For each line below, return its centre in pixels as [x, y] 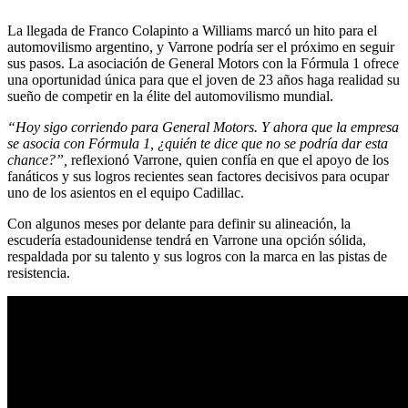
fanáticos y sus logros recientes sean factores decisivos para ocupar [198, 176]
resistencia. [39, 272]
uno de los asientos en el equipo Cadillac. [126, 192]
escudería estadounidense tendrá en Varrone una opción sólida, [187, 240]
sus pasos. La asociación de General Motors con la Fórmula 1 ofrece [203, 63]
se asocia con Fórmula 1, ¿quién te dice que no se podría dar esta [198, 143]
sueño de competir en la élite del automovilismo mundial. [170, 96]
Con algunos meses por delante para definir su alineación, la [179, 223]
